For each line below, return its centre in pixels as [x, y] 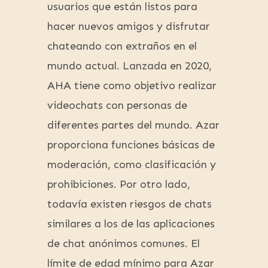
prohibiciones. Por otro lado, [119, 185]
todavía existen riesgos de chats [130, 204]
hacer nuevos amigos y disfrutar [129, 27]
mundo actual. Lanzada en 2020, [130, 66]
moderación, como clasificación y [132, 165]
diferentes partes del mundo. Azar [133, 125]
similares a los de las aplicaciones [131, 224]
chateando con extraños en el [122, 46]
